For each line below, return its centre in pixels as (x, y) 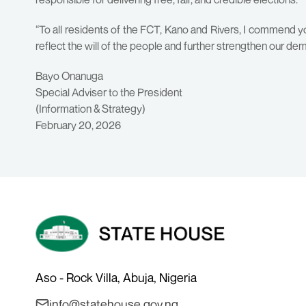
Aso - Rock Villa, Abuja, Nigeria (116, 277)
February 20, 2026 (78, 125)
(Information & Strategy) (91, 109)
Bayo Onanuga (69, 76)
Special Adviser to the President (109, 92)
